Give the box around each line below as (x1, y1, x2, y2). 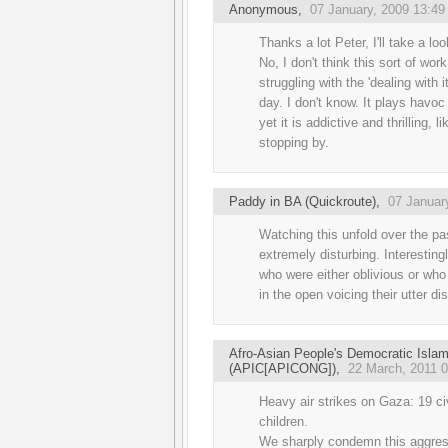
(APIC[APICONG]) (229, 361, 336, 376)
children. (259, 414, 308, 429)
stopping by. (259, 135, 329, 150)
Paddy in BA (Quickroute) (229, 194, 376, 209)
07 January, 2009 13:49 (310, 2, 445, 17)
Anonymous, (229, 2, 310, 17)
